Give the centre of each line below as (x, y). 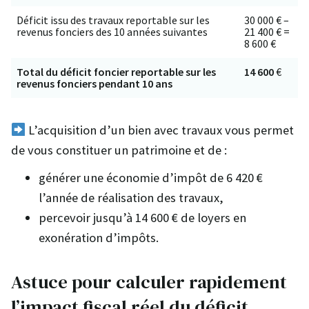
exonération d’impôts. (99, 238)
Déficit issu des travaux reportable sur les (113, 20)
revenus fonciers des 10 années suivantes (112, 32)
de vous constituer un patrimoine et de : (119, 150)
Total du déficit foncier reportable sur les (116, 72)
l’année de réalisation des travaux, (131, 198)
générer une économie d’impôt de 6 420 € (151, 178)
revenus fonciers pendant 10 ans (94, 84)
